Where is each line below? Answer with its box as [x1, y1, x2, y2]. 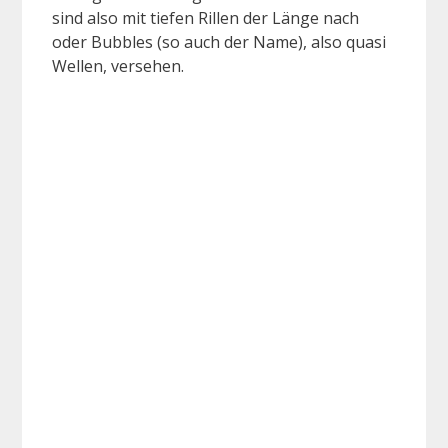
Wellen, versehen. [52, 55, 184, 78]
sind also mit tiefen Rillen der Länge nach [52, 7, 359, 30]
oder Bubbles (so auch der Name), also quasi [52, 31, 386, 54]
